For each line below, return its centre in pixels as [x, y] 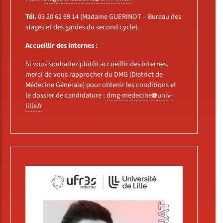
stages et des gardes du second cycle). [82, 27]
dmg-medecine [129, 96]
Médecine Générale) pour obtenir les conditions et [101, 85]
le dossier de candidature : [66, 96]
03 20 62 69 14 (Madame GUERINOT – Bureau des [109, 17]
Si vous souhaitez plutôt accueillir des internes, [97, 64]
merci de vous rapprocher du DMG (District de [94, 75]
